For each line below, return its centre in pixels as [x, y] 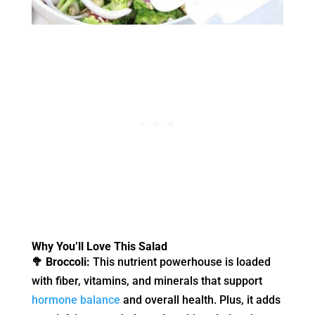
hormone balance [76, 300]
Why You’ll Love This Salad [99, 246]
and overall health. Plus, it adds [200, 300]
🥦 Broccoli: [60, 262]
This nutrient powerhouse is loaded [180, 262]
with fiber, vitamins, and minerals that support [147, 281]
